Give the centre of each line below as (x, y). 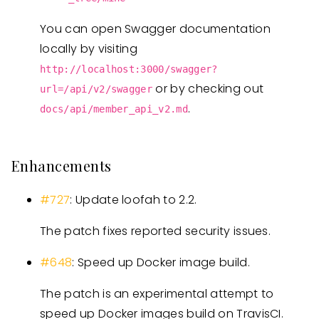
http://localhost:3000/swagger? (129, 69)
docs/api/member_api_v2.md (114, 109)
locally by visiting (89, 49)
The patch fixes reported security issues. (156, 231)
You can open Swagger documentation (155, 29)
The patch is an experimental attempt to (157, 294)
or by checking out (208, 89)
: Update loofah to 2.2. (134, 200)
